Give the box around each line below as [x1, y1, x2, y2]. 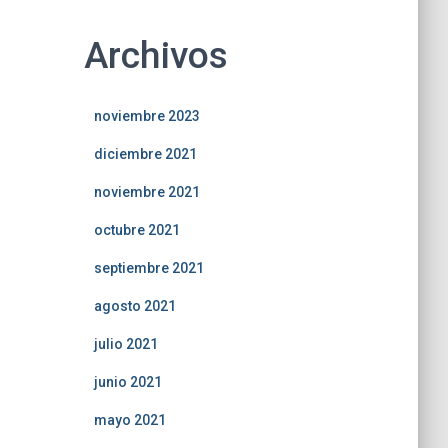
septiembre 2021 [93, 260, 204, 276]
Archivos [83, 34, 228, 77]
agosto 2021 [93, 298, 176, 314]
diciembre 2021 [93, 146, 197, 162]
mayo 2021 [93, 412, 166, 428]
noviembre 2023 [93, 108, 200, 124]
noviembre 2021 [93, 184, 200, 200]
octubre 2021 [93, 222, 180, 238]
